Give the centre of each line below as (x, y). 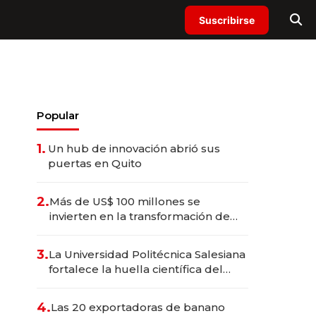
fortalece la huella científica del (136, 269)
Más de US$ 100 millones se (125, 201)
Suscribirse (227, 20)
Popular (58, 115)
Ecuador (72, 284)
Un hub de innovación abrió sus (134, 148)
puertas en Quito (95, 163)
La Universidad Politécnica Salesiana (147, 254)
